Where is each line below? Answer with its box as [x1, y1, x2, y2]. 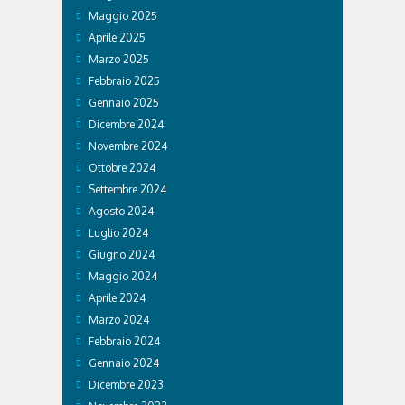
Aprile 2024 [89, 290, 146, 305]
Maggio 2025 [89, 8, 157, 23]
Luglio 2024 [89, 225, 148, 240]
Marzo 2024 [89, 312, 149, 326]
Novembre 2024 [89, 138, 167, 153]
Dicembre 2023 [89, 377, 164, 391]
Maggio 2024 [89, 268, 157, 283]
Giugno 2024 [89, 247, 155, 261]
